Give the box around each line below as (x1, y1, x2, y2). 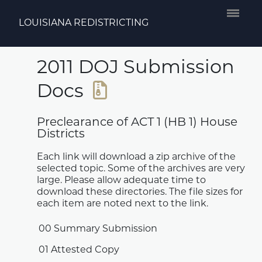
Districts (37, 128, 85, 140)
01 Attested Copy (39, 245, 120, 255)
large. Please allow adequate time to (37, 175, 206, 185)
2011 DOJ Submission (37, 58, 235, 78)
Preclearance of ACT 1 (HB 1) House (37, 116, 238, 129)
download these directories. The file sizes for (37, 187, 243, 197)
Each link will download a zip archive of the (37, 152, 236, 162)
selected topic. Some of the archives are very (37, 164, 246, 174)
